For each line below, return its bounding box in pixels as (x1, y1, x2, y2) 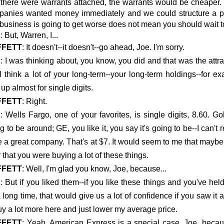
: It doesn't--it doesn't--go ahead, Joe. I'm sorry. (22, 43, 184, 52)
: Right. (22, 97, 47, 106)
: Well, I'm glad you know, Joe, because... (22, 164, 166, 173)
